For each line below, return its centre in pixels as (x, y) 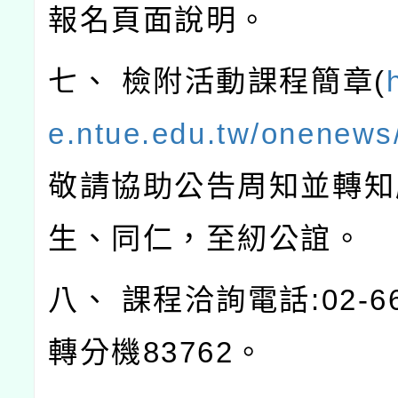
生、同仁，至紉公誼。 (206, 239)
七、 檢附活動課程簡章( (217, 81)
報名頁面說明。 (159, 20)
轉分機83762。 (157, 352)
